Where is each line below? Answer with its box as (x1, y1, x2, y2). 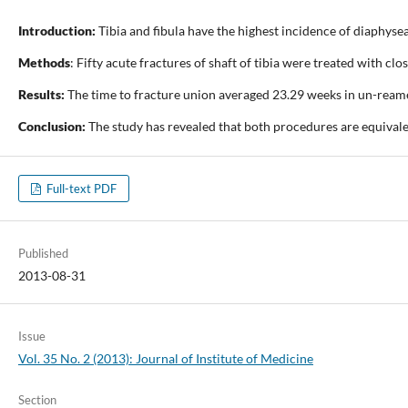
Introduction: (17, 23, 96, 39)
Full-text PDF (44, 181, 117, 197)
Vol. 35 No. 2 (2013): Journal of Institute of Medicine (17, 351, 313, 367)
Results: (17, 87, 65, 103)
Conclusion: (17, 118, 86, 135)
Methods (17, 55, 70, 71)
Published (17, 246, 68, 261)
